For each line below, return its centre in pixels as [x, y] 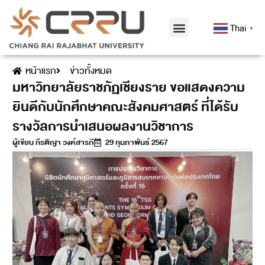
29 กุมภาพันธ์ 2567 [136, 143]
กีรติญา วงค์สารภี [64, 143]
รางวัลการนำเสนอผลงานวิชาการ [103, 127]
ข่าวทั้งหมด [91, 71]
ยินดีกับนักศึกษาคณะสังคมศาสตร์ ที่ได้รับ [125, 107]
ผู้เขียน [23, 143]
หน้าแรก [41, 71]
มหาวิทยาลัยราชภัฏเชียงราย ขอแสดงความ [128, 88]
